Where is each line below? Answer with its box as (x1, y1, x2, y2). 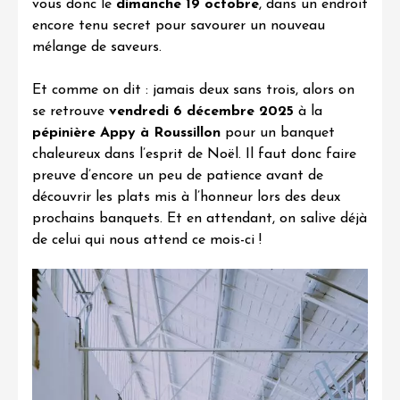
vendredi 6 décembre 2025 (109, 104, 294, 120)
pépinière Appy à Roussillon (32, 126, 221, 141)
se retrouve (32, 104, 109, 120)
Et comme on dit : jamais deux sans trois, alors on (32, 83, 354, 98)
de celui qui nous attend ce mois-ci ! (32, 233, 262, 248)
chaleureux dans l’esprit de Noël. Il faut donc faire (32, 147, 356, 162)
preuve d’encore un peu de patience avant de (32, 169, 323, 184)
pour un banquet (221, 126, 335, 141)
